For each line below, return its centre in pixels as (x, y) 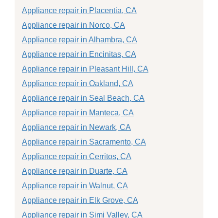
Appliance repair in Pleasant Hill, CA (85, 69)
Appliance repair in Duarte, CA (75, 171)
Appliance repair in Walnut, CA (75, 185)
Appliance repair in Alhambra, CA (80, 39)
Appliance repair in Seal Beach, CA (83, 98)
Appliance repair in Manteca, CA (78, 112)
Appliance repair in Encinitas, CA (79, 54)
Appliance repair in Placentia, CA (79, 10)
